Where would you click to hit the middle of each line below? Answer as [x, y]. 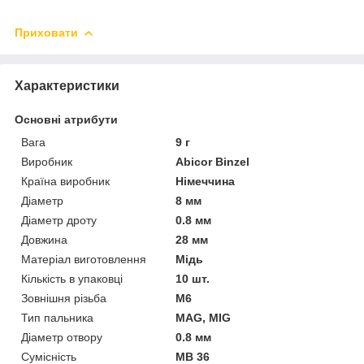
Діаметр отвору [62, 337]
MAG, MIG [204, 317]
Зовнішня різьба [64, 298]
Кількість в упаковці [72, 278]
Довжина [44, 239]
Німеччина [206, 181]
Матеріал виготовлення [84, 259]
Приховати [46, 33]
